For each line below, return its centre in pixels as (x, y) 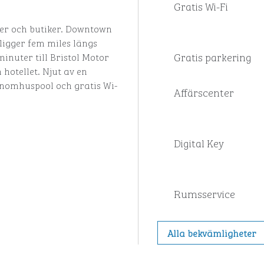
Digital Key (199, 143)
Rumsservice (204, 193)
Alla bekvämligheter (212, 233)
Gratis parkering (212, 57)
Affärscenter (204, 92)
